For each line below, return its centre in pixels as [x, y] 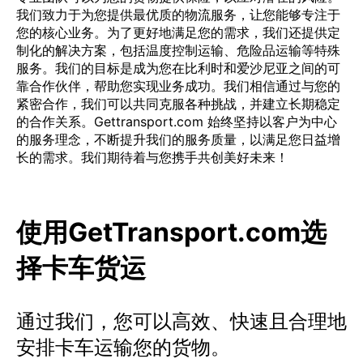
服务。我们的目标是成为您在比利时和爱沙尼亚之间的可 [178, 68]
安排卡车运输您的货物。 [123, 347]
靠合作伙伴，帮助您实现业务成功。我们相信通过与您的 [178, 86]
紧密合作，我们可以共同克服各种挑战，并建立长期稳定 [178, 104]
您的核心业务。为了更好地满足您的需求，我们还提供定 [178, 32]
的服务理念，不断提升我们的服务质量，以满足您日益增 [178, 139]
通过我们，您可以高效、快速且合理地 [181, 321]
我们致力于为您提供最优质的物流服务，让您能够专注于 [178, 15]
